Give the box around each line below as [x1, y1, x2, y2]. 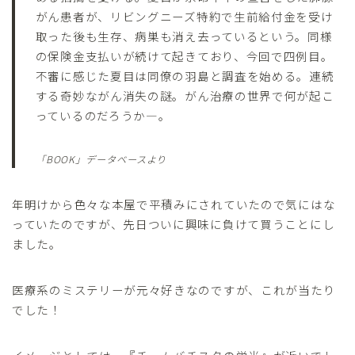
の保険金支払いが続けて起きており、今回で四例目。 [35, 47, 334, 64]
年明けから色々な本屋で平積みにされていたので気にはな [12, 195, 336, 212]
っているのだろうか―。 [35, 106, 171, 124]
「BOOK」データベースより [35, 151, 167, 166]
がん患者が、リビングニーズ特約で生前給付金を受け [35, 7, 334, 25]
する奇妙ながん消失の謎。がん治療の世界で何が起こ [35, 86, 334, 104]
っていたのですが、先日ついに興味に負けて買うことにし [12, 215, 335, 232]
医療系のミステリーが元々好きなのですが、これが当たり [12, 281, 336, 298]
